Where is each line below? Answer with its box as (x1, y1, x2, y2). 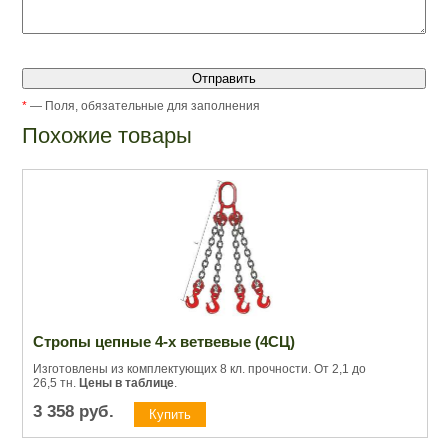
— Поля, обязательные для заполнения (27, 98, 260, 113)
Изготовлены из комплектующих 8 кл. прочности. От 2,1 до (33, 361, 366, 376)
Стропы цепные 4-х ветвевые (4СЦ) (33, 332, 295, 350)
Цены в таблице (79, 375, 174, 390)
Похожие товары (22, 122, 192, 148)
